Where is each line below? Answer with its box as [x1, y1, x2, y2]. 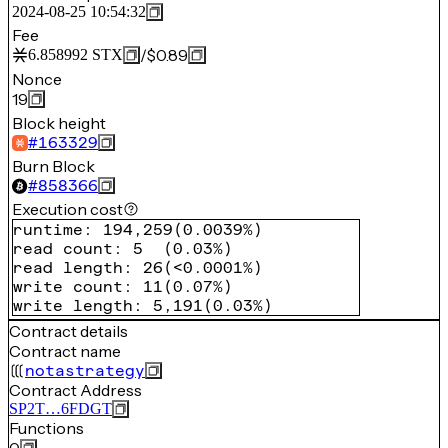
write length [13, 296, 133, 315]
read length [13, 258, 123, 277]
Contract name [9, 341, 121, 361]
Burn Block [12, 156, 95, 176]
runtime [13, 220, 83, 239]
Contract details [9, 321, 128, 341]
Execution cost [12, 199, 123, 219]
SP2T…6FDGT [9, 400, 112, 417]
